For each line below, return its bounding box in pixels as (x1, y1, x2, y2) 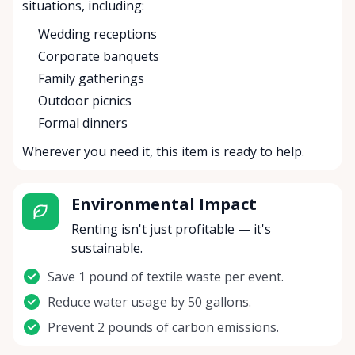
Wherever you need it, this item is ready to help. (22, 143, 304, 161)
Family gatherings (38, 70, 144, 88)
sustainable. (71, 239, 143, 258)
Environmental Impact (71, 193, 257, 216)
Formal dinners (38, 114, 128, 132)
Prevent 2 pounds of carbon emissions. (48, 319, 279, 337)
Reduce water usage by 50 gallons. (48, 293, 251, 311)
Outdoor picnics (38, 92, 132, 110)
